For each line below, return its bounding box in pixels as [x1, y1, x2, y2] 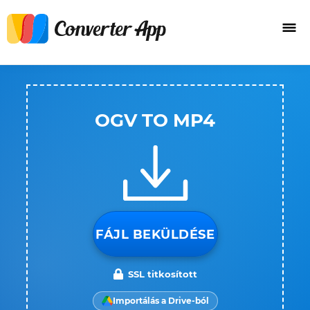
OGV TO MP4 [95, 109, 215, 131]
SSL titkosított [128, 268, 197, 280]
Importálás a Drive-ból [112, 295, 209, 306]
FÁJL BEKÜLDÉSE [95, 227, 215, 242]
